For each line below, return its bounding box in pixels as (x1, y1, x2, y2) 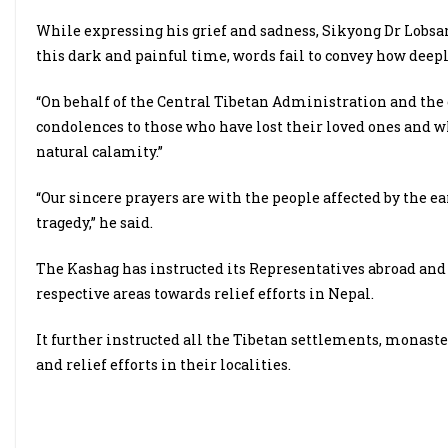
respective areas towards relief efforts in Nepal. (36, 284, 374, 303)
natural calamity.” (36, 142, 163, 161)
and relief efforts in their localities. (36, 355, 291, 374)
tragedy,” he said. (36, 213, 153, 232)
